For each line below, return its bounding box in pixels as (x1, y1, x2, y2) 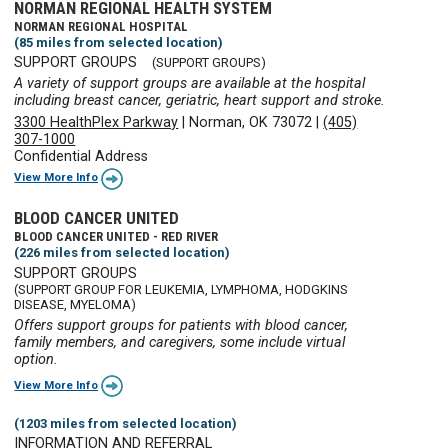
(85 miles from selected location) (14, 34, 224, 50)
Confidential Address (14, 147, 149, 165)
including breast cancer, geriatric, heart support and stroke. (14, 92, 386, 110)
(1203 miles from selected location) (14, 415, 238, 431)
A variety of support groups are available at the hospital (14, 75, 366, 93)
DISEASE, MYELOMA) (14, 296, 137, 312)
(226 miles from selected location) (14, 245, 231, 261)
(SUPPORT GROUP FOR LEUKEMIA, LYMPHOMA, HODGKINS (14, 281, 349, 297)
